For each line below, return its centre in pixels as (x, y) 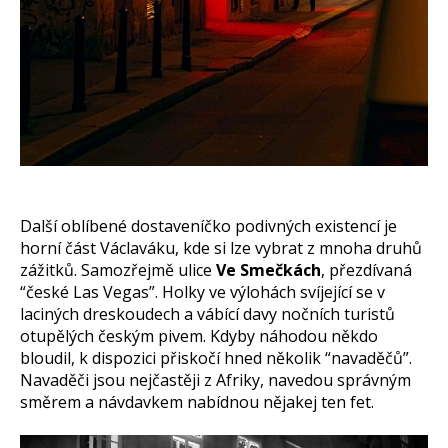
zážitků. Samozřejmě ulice (116, 269)
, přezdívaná (366, 269)
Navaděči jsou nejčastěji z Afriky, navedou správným (215, 379)
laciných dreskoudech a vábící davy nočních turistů (207, 313)
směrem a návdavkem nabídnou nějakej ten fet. (197, 401)
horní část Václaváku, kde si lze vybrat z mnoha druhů (221, 247)
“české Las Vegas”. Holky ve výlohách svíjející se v (202, 291)
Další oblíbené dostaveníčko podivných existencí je (208, 225)
